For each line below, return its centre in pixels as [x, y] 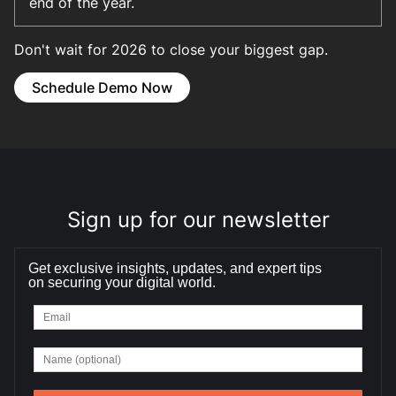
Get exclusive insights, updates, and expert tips [175, 268]
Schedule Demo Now [102, 88]
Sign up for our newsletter [198, 220]
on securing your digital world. [122, 282]
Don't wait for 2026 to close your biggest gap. [171, 49]
